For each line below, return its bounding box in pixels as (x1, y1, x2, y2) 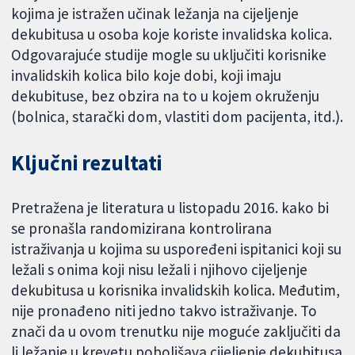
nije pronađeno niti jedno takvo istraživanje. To (11, 301, 318, 321)
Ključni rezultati (11, 149, 163, 176)
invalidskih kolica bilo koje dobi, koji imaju (11, 65, 282, 85)
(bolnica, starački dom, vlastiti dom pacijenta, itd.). (11, 106, 344, 126)
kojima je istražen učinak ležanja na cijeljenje (11, 3, 300, 23)
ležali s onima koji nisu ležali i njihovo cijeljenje (11, 260, 308, 280)
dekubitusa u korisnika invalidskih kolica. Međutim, (11, 281, 341, 300)
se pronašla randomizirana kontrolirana (11, 219, 273, 239)
